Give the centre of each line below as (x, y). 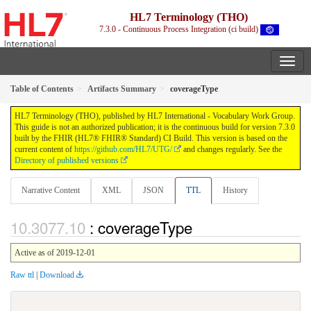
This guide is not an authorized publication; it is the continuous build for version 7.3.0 (155, 127)
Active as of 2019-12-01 (55, 252)
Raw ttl (22, 275)
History (235, 191)
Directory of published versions (67, 161)
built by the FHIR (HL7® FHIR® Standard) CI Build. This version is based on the (151, 138)
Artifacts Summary (122, 89)
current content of (44, 150)
